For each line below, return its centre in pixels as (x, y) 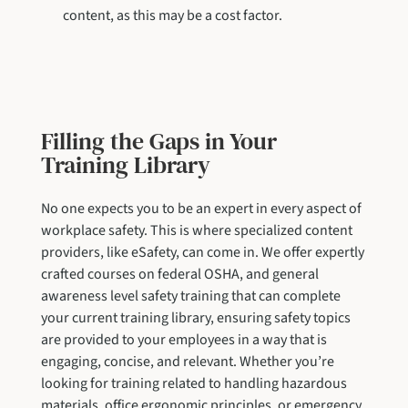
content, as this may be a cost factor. (172, 15)
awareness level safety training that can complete (190, 296)
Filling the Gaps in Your (158, 141)
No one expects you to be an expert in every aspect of (201, 208)
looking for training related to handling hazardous (194, 383)
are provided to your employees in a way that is (184, 339)
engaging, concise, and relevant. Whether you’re (187, 361)
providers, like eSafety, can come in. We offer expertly (202, 252)
